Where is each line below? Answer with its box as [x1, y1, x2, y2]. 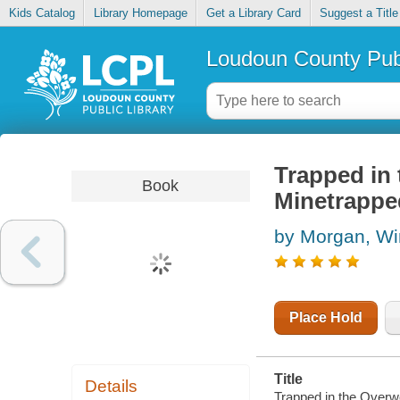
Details [85, 377, 138, 396]
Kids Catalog [8, 6, 75, 21]
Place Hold [288, 310, 362, 326]
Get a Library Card [205, 6, 301, 21]
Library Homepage [93, 6, 187, 21]
